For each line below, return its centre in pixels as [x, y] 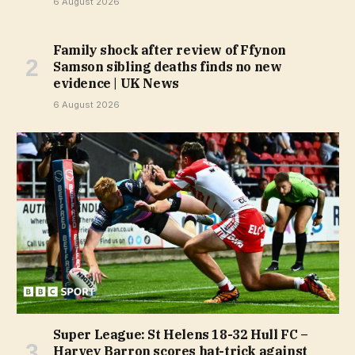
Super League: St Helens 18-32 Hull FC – [181, 335]
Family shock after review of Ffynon [170, 50]
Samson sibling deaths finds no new [168, 67]
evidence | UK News [116, 84]
